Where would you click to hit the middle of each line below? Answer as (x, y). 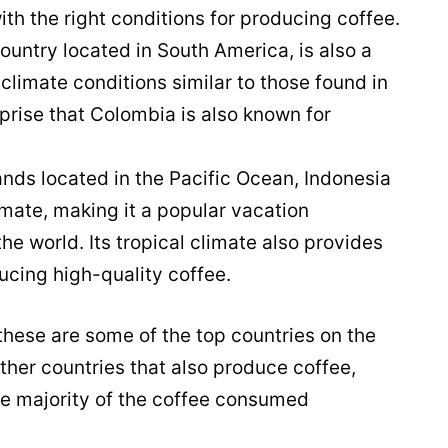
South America (223, 51)
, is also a (330, 51)
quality (132, 275)
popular (191, 211)
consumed (259, 399)
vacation (267, 211)
